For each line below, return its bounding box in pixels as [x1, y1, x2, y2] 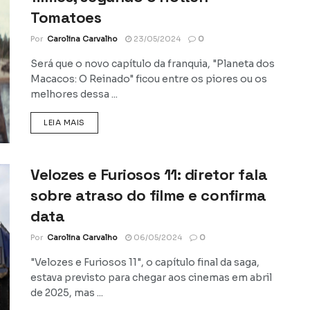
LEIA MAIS [44, 117, 85, 127]
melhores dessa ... [30, 87, 118, 100]
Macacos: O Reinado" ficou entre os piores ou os [30, 72, 267, 85]
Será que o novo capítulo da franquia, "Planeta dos [30, 57, 275, 70]
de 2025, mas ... [30, 286, 103, 300]
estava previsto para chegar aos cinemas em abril [30, 271, 272, 284]
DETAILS [84, 116, 118, 127]
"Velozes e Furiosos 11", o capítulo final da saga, [30, 256, 259, 269]
